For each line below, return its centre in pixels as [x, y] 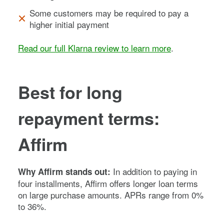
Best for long [70, 92]
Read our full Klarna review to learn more [94, 47]
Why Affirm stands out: [65, 171]
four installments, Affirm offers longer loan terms [108, 183]
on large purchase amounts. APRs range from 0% [111, 194]
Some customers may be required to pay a [109, 12]
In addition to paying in [155, 171]
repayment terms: [89, 118]
